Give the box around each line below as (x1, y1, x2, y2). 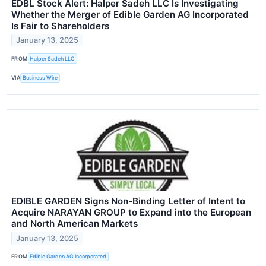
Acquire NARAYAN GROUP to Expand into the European (11, 206, 251, 218)
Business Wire (23, 74, 58, 81)
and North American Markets (11, 217, 138, 229)
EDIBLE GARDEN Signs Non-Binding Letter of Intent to (11, 195, 245, 207)
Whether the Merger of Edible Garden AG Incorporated (11, 8, 249, 20)
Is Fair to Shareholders (11, 20, 109, 31)
